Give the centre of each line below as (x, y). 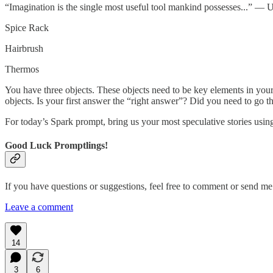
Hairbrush (24, 49)
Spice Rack (27, 28)
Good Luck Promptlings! (56, 146)
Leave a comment (39, 207)
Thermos (22, 69)
